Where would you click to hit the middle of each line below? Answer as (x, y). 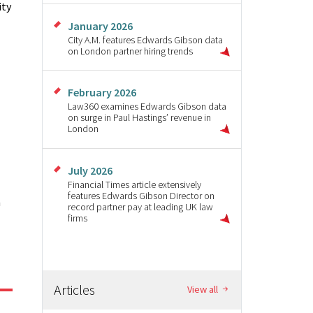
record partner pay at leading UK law (140, 206)
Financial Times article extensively (134, 184)
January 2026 (100, 26)
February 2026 (102, 93)
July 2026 (90, 170)
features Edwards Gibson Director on (141, 195)
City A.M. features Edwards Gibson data (145, 39)
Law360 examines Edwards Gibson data (147, 107)
